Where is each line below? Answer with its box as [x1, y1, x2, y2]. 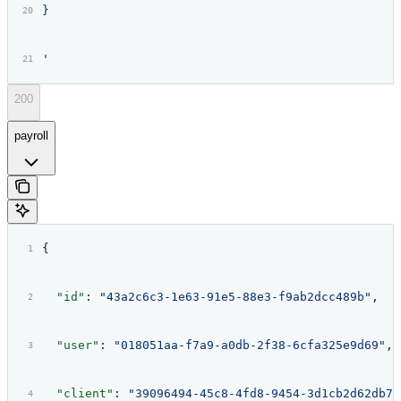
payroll [14, 128, 48, 142]
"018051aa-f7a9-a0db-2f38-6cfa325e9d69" [113, 338, 386, 353]
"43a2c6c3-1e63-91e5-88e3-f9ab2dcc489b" [98, 290, 371, 304]
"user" [41, 338, 99, 353]
